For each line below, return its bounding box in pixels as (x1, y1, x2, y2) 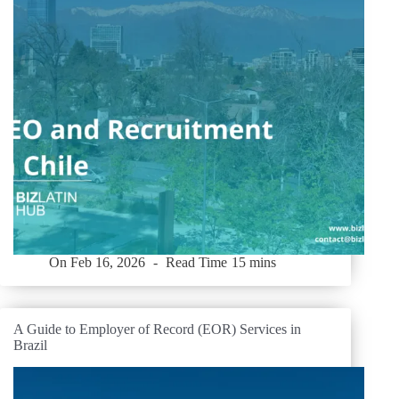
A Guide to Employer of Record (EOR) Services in (13, 321, 301, 337)
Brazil (13, 337, 47, 353)
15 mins (231, 255, 276, 271)
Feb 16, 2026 (70, 255, 146, 271)
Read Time (166, 255, 228, 271)
